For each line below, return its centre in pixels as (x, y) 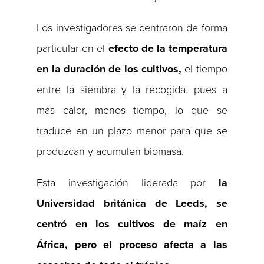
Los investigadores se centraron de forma (132, 28)
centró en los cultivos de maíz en (132, 224)
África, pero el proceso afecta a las (132, 245)
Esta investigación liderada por (128, 183)
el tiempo (204, 69)
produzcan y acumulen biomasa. (110, 152)
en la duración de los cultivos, (109, 69)
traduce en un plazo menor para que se (132, 131)
